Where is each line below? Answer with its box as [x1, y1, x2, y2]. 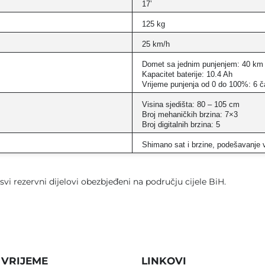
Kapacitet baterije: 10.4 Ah [142, 70, 232, 79]
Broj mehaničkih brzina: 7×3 [142, 110, 238, 119]
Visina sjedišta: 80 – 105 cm [142, 100, 240, 109]
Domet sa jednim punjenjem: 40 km [142, 60, 263, 69]
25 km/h [142, 40, 170, 49]
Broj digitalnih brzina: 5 [142, 120, 220, 129]
